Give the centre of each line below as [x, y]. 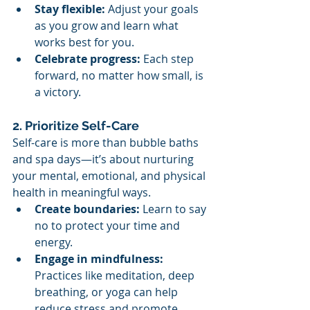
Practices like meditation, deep [116, 275]
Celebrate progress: [88, 59]
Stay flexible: [70, 9]
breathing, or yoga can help [108, 292]
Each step [168, 59]
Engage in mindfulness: [99, 259]
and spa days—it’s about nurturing [104, 159]
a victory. [58, 92]
